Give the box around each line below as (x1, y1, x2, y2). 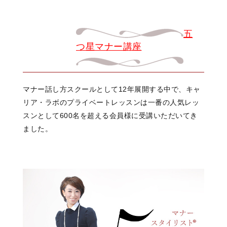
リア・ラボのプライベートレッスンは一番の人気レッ (23, 98, 199, 106)
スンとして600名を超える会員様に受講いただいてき (23, 111, 198, 120)
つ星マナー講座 (76, 41, 142, 52)
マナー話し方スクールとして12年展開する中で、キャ (23, 85, 201, 93)
